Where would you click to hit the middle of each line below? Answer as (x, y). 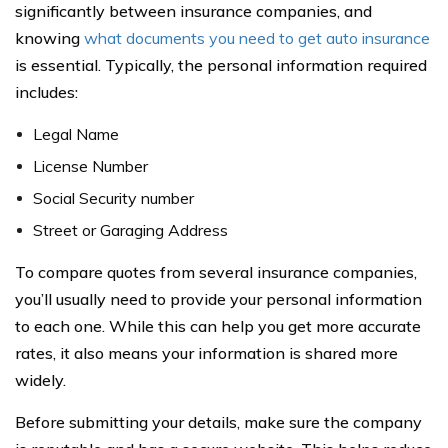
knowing (49, 37)
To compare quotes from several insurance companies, (216, 271)
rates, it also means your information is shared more (206, 352)
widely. (40, 379)
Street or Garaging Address (130, 229)
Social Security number (113, 197)
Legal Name (76, 133)
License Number (90, 165)
